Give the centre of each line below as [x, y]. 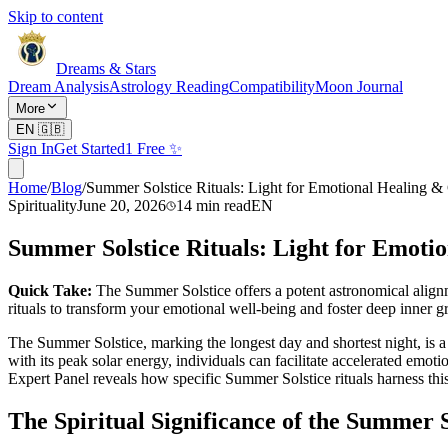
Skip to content [55, 16]
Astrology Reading [169, 86]
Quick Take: [50, 290]
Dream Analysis [58, 86]
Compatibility [272, 86]
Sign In [31, 148]
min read [223, 205]
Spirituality [42, 205]
